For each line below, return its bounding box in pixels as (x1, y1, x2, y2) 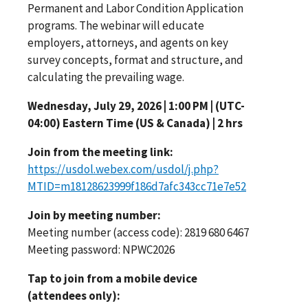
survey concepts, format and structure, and (27, 52, 243, 67)
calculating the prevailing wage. (27, 69, 184, 85)
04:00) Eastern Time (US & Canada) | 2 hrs (27, 115, 243, 131)
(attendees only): (27, 287, 120, 303)
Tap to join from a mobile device (27, 270, 197, 286)
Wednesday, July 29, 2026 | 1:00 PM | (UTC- (27, 98, 245, 113)
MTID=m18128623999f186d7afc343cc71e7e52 (27, 178, 246, 194)
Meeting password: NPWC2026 (27, 241, 175, 257)
